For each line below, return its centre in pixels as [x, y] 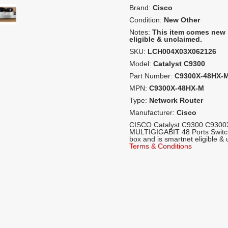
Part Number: [152, 76]
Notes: [141, 32]
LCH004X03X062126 [182, 52]
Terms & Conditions [161, 146]
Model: [141, 64]
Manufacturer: [153, 113]
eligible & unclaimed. [166, 39]
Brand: [141, 8]
